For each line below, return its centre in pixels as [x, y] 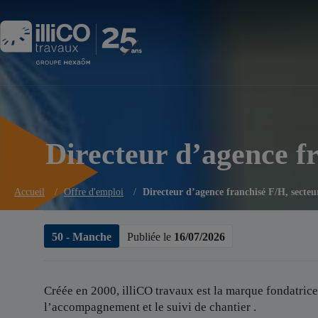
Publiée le [150, 236]
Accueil [29, 192]
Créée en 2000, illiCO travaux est [127, 291]
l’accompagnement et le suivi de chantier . [152, 307]
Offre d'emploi [94, 192]
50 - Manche [82, 236]
